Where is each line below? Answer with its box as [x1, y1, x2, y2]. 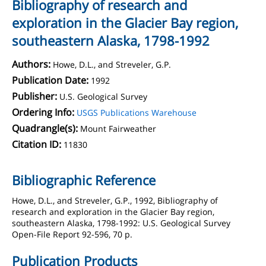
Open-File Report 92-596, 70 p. [12, 229, 132, 240]
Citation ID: [12, 138, 61, 151]
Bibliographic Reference [12, 171, 156, 189]
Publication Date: [12, 74, 88, 87]
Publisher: [12, 90, 57, 103]
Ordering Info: [12, 106, 74, 119]
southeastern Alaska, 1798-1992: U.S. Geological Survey [12, 217, 230, 229]
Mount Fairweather [80, 123, 156, 134]
